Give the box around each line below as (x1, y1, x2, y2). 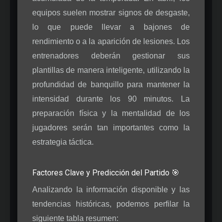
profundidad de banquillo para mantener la (32, 80, 190, 89)
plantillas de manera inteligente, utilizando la (32, 65, 190, 74)
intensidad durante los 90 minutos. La (32, 94, 190, 103)
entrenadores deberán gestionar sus (32, 51, 190, 60)
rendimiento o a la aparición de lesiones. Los (32, 37, 190, 46)
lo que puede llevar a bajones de (32, 22, 190, 31)
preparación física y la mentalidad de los (32, 109, 190, 117)
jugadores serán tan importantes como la (32, 123, 190, 132)
